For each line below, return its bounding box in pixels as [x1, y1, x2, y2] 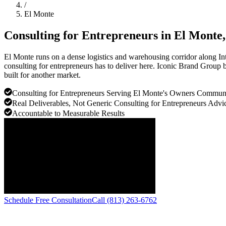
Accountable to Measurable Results [12, 108, 125, 118]
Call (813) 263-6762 [92, 195, 157, 204]
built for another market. [4, 70, 81, 79]
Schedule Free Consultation [4, 195, 92, 204]
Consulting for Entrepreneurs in [4, 28, 174, 42]
